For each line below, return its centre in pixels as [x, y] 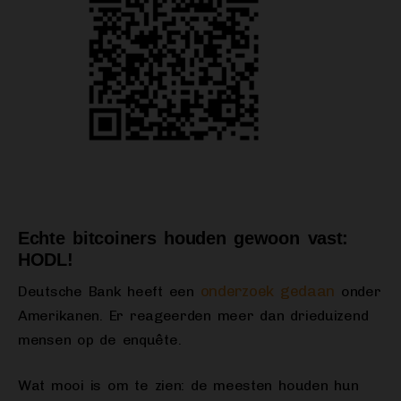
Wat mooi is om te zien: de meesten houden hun [188, 386]
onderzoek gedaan [268, 291]
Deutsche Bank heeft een [109, 292]
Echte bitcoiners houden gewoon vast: [183, 239]
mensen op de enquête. [100, 340]
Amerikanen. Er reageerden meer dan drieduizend [193, 316]
